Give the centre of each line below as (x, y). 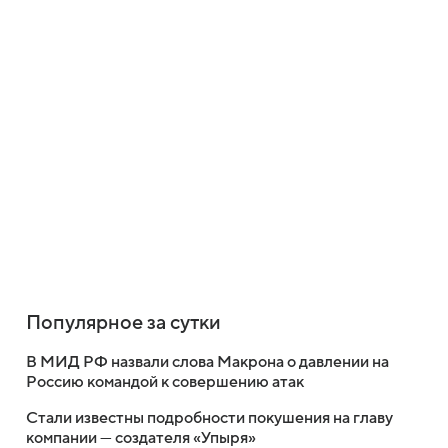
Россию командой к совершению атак (165, 382)
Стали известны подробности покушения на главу (209, 418)
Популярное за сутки (123, 323)
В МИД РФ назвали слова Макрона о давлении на (207, 362)
